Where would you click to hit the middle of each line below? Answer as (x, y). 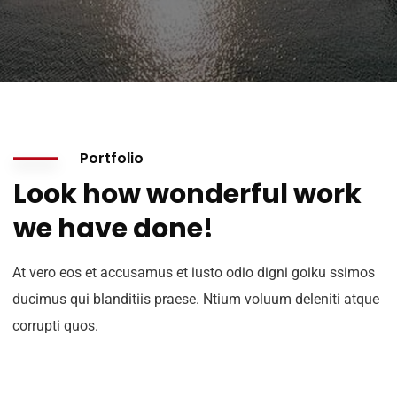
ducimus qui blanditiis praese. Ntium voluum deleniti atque (196, 299)
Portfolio (112, 158)
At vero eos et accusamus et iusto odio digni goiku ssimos (194, 272)
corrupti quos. (55, 326)
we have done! (113, 229)
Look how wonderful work (187, 194)
